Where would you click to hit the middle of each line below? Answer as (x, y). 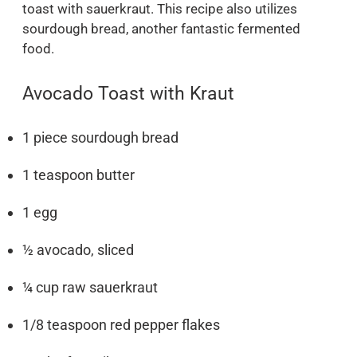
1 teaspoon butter (78, 175)
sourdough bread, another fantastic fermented (161, 29)
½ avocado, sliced (78, 249)
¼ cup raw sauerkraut (90, 287)
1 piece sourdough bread (100, 137)
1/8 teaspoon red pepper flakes (121, 324)
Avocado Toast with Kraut (128, 94)
